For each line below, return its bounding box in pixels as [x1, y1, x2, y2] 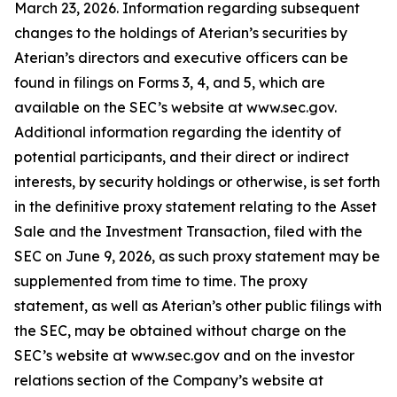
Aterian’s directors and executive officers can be [14, 49, 348, 66]
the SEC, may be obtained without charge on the [14, 322, 346, 339]
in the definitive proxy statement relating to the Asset [14, 198, 377, 215]
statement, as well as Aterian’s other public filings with [14, 297, 382, 315]
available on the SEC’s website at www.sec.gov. [14, 98, 337, 116]
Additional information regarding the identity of [14, 123, 341, 141]
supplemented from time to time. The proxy [14, 272, 307, 290]
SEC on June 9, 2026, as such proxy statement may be [14, 247, 380, 265]
